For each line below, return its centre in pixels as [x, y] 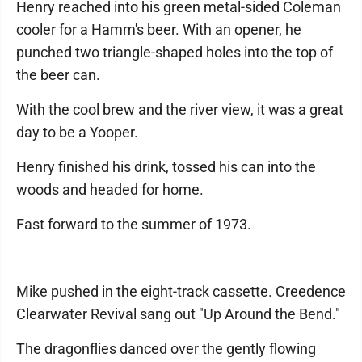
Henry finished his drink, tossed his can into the [166, 167]
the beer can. [58, 75]
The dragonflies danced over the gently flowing [166, 349]
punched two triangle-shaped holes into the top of [175, 52]
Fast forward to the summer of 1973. [134, 224]
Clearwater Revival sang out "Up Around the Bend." [178, 314]
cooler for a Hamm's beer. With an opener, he [159, 29]
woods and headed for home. [110, 189]
